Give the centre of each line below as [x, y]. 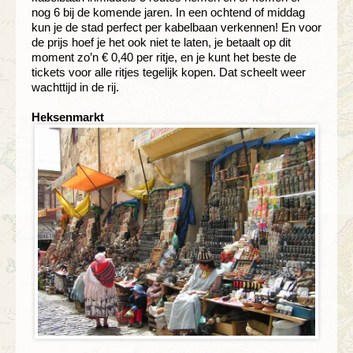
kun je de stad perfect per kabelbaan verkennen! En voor [176, 27]
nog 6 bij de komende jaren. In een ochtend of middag [168, 12]
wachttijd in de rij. [75, 87]
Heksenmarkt [68, 117]
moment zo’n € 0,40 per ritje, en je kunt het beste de [164, 57]
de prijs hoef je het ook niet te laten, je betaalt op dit [161, 42]
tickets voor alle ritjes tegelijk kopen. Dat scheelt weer [169, 72]
